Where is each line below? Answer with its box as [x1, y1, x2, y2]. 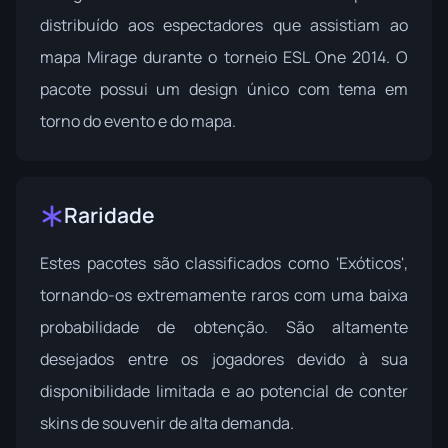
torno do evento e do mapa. [40, 110, 236, 132]
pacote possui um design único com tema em [40, 78, 408, 100]
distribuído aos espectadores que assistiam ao [40, 14, 408, 36]
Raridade [64, 201, 155, 229]
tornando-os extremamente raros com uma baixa [40, 284, 408, 306]
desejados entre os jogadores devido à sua [40, 348, 408, 370]
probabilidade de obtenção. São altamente [40, 316, 408, 338]
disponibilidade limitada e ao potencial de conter [40, 380, 408, 402]
